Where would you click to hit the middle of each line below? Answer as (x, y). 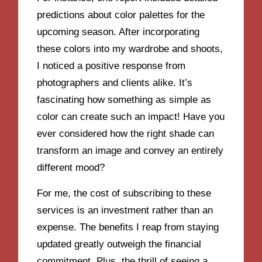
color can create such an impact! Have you (131, 116)
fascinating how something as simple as (124, 99)
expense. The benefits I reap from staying (128, 227)
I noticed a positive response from (111, 65)
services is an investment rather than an (125, 211)
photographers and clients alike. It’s (115, 82)
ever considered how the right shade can (126, 133)
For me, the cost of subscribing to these (124, 194)
